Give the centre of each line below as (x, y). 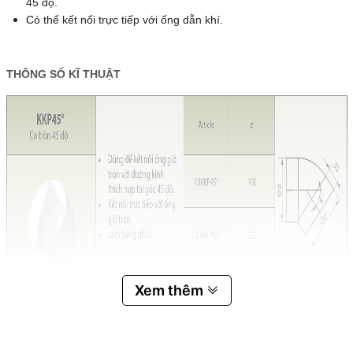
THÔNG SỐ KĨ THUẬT (63, 74)
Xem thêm (170, 290)
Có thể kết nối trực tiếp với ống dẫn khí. (124, 19)
